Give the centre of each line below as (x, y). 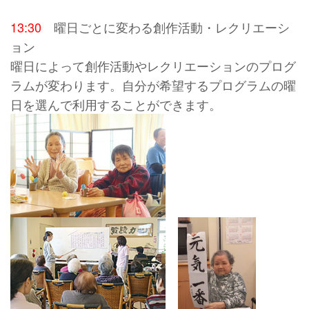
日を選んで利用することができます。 (116, 104)
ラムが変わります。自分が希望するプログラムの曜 (153, 85)
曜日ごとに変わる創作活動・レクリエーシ (166, 27)
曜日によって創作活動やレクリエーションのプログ (153, 66)
